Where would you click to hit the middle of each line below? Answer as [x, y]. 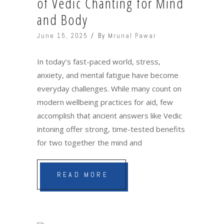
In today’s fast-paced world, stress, [99, 61]
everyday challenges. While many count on [109, 88]
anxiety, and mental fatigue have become [108, 75]
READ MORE [83, 174]
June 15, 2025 [62, 35]
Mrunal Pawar [132, 35]
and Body [62, 19]
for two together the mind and [89, 142]
